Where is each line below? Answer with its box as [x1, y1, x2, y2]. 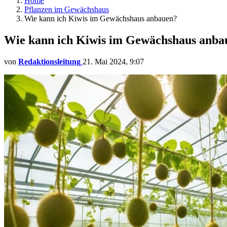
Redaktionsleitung [18, 57, 81, 66]
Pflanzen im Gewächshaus [24, 5, 109, 14]
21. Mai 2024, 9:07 [83, 57, 144, 66]
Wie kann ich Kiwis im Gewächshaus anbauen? [24, 14, 177, 23]
